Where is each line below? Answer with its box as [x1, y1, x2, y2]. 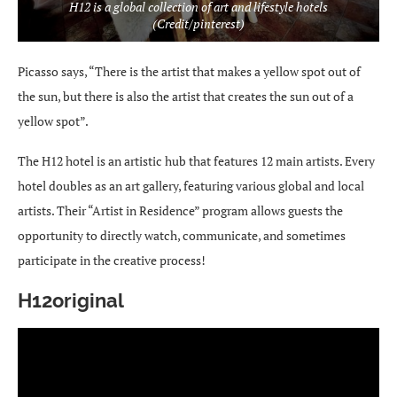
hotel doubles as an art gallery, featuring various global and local [18, 176, 364, 194]
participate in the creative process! [18, 251, 206, 269]
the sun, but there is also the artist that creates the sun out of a [18, 87, 354, 105]
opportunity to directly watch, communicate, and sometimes [18, 226, 346, 244]
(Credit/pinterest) [152, 14, 245, 32]
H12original [18, 288, 124, 312]
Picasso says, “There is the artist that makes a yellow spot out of [18, 62, 361, 80]
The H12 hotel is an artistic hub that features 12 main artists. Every [18, 152, 375, 169]
